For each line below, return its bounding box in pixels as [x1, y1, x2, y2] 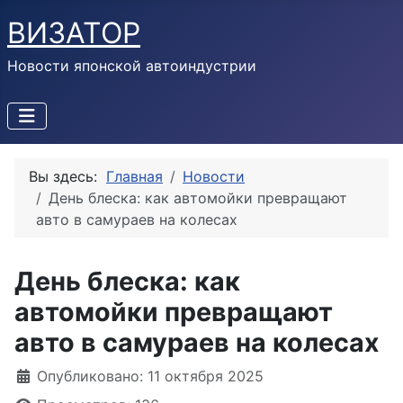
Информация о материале [13, 366, 204, 384]
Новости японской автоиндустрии [7, 57, 256, 75]
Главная [106, 167, 163, 185]
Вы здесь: [29, 167, 106, 185]
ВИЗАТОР [7, 15, 140, 50]
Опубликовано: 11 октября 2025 [37, 367, 264, 385]
